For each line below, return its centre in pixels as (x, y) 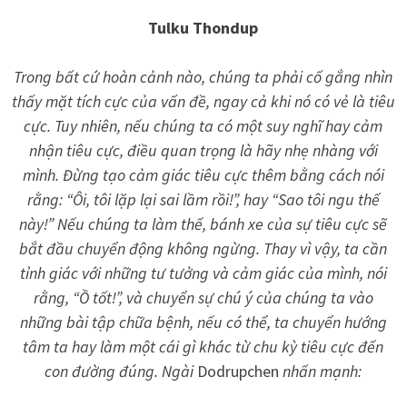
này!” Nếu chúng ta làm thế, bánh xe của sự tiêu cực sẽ (203, 223)
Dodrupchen (238, 371)
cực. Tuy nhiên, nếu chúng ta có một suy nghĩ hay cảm (203, 125)
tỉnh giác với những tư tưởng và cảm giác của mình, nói (203, 273)
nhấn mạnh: (321, 371)
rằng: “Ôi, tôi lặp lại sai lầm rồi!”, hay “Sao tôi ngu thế (203, 199)
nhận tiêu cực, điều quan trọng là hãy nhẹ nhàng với (203, 150)
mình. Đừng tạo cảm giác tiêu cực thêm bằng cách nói (203, 174)
